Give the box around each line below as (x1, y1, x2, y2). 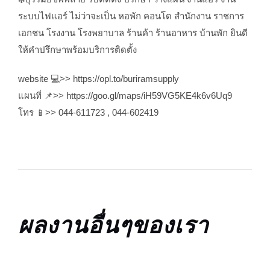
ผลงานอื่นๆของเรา (17, 212, 209, 238)
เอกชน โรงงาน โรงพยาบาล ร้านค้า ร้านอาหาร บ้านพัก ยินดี (17, 27, 248, 38)
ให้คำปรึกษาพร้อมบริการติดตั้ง (17, 44, 137, 55)
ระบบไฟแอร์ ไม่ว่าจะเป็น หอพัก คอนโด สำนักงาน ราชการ (17, 10, 244, 21)
